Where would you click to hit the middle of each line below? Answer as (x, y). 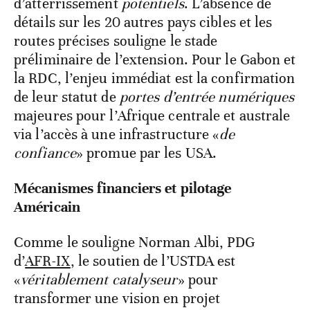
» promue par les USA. (146, 153)
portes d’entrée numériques (207, 97)
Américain (47, 207)
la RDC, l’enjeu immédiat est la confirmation (155, 78)
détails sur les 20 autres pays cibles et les (143, 22)
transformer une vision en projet (117, 298)
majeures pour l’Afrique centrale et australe (152, 115)
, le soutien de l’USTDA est (153, 261)
